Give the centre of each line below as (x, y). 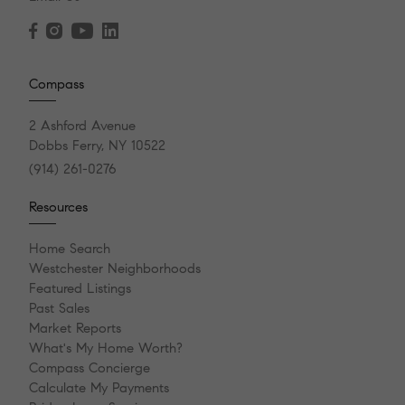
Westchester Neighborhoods (115, 268)
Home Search (70, 248)
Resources (58, 207)
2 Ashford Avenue (82, 125)
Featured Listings (80, 288)
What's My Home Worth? (106, 348)
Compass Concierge (89, 367)
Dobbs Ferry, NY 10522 (97, 145)
